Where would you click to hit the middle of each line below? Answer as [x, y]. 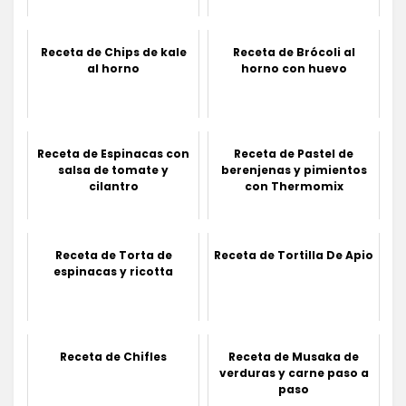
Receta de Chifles [113, 356]
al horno [113, 68]
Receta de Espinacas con [113, 153]
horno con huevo [294, 68]
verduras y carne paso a [294, 372]
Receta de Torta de [113, 255]
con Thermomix [294, 186]
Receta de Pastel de [294, 153]
